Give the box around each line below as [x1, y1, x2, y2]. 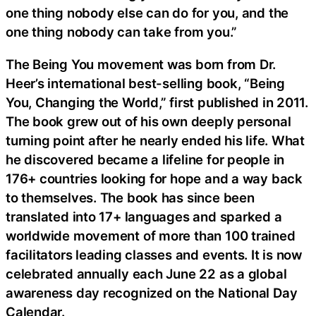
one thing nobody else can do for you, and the [6, 5, 289, 21]
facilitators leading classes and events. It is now [6, 246, 302, 262]
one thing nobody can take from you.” [6, 24, 238, 40]
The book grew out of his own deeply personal [6, 113, 291, 129]
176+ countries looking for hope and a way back [6, 170, 303, 186]
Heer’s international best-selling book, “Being [6, 75, 285, 91]
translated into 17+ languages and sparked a [6, 208, 282, 224]
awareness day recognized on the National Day [6, 284, 298, 300]
